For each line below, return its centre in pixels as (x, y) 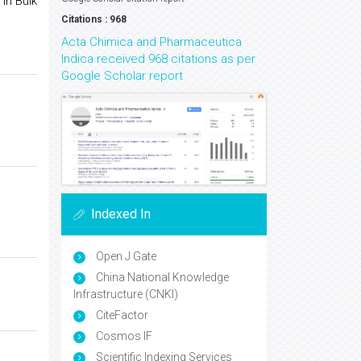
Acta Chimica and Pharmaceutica (151, 42)
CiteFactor (121, 315)
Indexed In (121, 214)
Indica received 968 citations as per (158, 59)
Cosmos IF (123, 336)
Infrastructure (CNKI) (126, 295)
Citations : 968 (94, 19)
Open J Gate (125, 257)
